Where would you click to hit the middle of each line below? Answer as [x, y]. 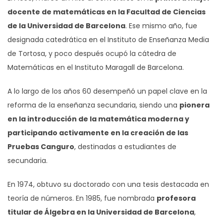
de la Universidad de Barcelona [66, 26]
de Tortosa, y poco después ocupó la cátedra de [92, 53]
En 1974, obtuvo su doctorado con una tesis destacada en [108, 184]
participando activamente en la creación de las [98, 133]
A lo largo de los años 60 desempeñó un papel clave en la [107, 91]
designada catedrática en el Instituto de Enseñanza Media [108, 39]
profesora [176, 198]
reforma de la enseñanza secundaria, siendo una [93, 105]
